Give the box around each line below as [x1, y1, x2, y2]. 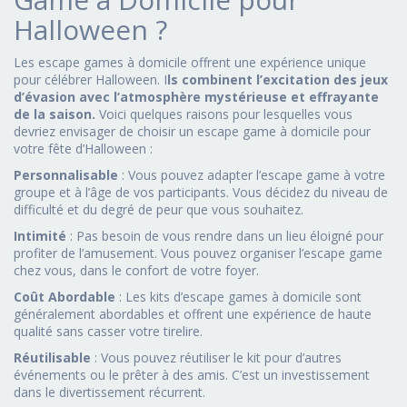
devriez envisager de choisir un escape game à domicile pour [14, 122, 371, 140]
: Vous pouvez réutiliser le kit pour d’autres [91, 348, 342, 366]
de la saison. [14, 104, 95, 123]
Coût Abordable [14, 287, 115, 305]
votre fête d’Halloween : [14, 139, 153, 157]
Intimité [14, 226, 66, 244]
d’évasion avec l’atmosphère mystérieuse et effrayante [14, 87, 379, 105]
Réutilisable [14, 348, 91, 366]
